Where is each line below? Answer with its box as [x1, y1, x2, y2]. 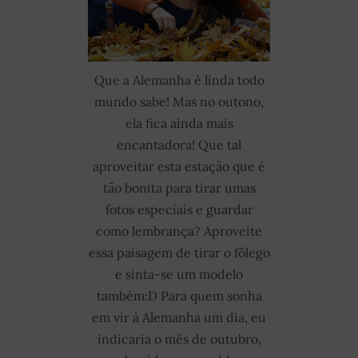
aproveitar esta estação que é [93, 157, 265, 174]
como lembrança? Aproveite [96, 222, 262, 239]
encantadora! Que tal [117, 136, 241, 153]
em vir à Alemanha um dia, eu [92, 308, 266, 325]
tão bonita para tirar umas [102, 179, 256, 196]
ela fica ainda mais [125, 114, 233, 131]
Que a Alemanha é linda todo [93, 71, 265, 88]
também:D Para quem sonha [96, 287, 262, 304]
